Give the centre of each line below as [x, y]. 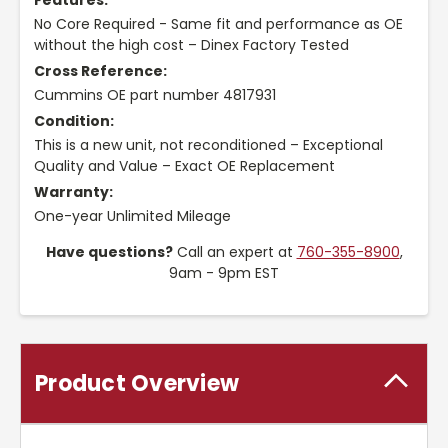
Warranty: [73, 192]
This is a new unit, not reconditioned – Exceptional [208, 145]
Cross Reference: [100, 71]
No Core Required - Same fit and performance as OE [218, 24]
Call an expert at [234, 252]
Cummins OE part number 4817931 [155, 95]
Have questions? [109, 252]
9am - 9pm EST [224, 273]
